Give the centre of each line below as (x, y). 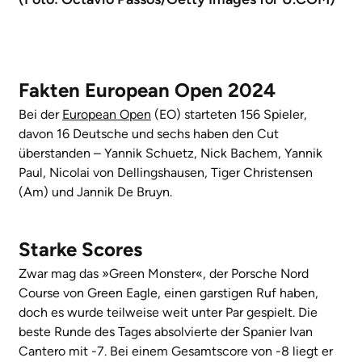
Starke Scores (80, 249)
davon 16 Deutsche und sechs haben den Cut (149, 133)
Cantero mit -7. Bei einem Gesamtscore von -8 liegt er (176, 351)
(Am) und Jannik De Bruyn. (95, 192)
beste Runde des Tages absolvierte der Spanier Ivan (166, 331)
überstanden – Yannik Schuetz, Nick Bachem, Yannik (170, 153)
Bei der (40, 114)
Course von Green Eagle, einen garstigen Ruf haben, (168, 293)
